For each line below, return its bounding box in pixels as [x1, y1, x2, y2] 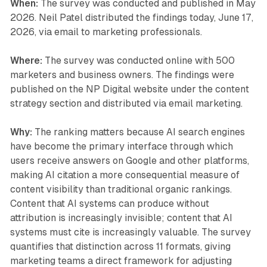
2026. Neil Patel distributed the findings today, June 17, [10, 12, 253, 24]
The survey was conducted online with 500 [42, 55, 235, 67]
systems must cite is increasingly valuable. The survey [10, 226, 251, 238]
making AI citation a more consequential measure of [10, 169, 240, 181]
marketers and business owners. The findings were [10, 69, 234, 81]
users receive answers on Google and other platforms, [10, 155, 249, 167]
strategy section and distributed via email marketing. [10, 98, 243, 110]
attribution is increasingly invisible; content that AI [10, 212, 232, 224]
